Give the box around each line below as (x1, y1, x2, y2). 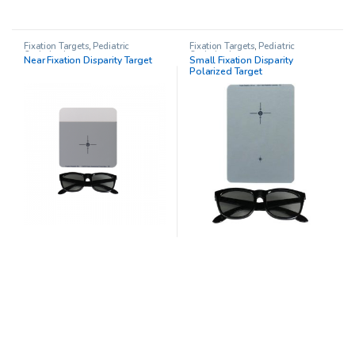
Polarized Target (189, 65, 262, 78)
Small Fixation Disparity (189, 54, 293, 67)
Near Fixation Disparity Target (23, 54, 152, 67)
